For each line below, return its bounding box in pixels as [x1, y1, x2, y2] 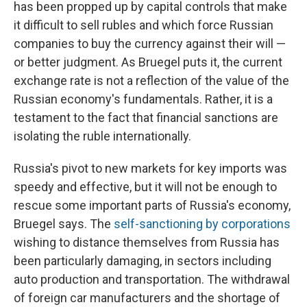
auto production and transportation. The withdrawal [14, 272, 290, 287]
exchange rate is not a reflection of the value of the [14, 73, 289, 88]
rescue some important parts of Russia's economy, [14, 198, 291, 213]
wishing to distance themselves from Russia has [14, 235, 280, 250]
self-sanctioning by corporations [114, 217, 291, 232]
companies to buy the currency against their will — [14, 36, 286, 51]
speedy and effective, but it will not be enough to [14, 180, 277, 195]
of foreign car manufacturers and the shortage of [14, 291, 280, 306]
